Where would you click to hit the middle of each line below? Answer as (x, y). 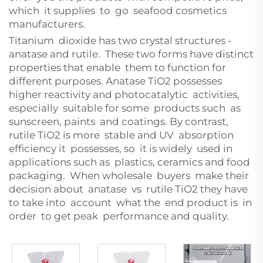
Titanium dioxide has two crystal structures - (120, 41)
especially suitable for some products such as (125, 108)
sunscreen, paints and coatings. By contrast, (119, 122)
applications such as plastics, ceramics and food (129, 162)
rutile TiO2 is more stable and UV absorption (122, 135)
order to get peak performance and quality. (119, 216)
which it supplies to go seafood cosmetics (118, 11)
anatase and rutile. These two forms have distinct (131, 54)
